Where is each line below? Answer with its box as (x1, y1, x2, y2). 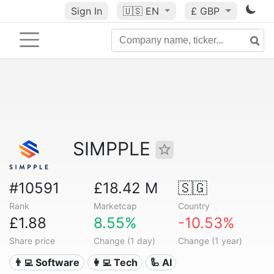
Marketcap (93, 201, 137, 211)
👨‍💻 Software (13, 256, 80, 268)
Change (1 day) (93, 235, 155, 246)
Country (177, 201, 210, 211)
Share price (9, 235, 55, 246)
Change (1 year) (177, 235, 242, 246)
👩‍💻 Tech (92, 256, 138, 268)
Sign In (70, 5, 102, 17)
